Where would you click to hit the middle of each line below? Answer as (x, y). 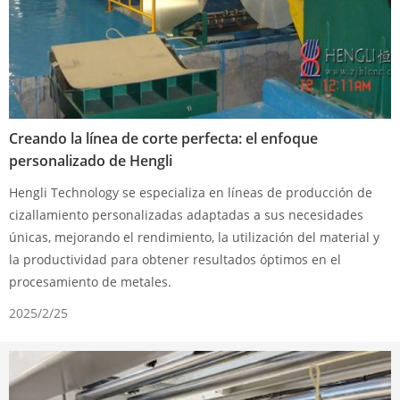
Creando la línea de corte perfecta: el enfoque (163, 138)
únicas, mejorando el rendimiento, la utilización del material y (194, 237)
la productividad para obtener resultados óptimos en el (175, 259)
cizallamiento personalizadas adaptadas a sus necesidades (186, 214)
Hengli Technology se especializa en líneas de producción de (191, 192)
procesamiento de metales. (90, 281)
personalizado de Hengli (91, 160)
